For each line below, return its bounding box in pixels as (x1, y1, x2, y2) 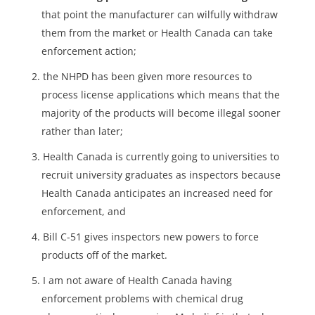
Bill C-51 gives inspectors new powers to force (42, 230, 259, 244)
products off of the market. (41, 248, 167, 262)
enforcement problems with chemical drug (41, 292, 243, 306)
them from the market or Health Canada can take (41, 26, 273, 40)
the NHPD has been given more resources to (42, 70, 252, 84)
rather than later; (41, 124, 123, 139)
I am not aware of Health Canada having (42, 274, 232, 288)
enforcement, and (41, 205, 126, 219)
